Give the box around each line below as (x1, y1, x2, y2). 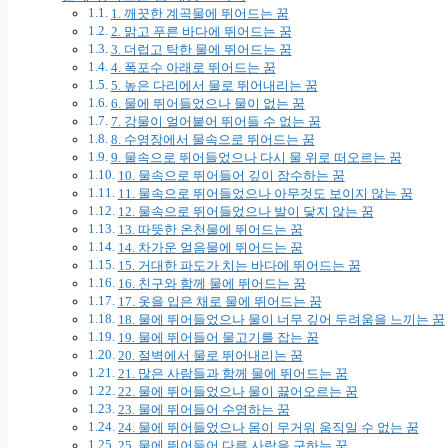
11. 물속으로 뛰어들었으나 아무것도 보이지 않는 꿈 (117, 185, 413, 201)
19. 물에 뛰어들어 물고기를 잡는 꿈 (117, 329, 319, 345)
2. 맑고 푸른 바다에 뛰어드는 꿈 (110, 23, 292, 39)
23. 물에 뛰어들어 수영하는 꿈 (117, 401, 290, 417)
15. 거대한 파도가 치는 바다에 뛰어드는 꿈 (117, 257, 361, 273)
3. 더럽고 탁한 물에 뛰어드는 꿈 (110, 41, 292, 57)
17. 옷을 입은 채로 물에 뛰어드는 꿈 (117, 293, 322, 309)
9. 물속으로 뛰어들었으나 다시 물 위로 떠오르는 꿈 (110, 149, 402, 165)
